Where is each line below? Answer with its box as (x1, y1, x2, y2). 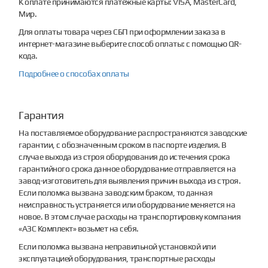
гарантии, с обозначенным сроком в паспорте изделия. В (19, 139, 227, 150)
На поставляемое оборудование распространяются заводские (19, 127, 247, 138)
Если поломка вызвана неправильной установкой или (19, 241, 216, 251)
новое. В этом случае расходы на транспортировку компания (19, 211, 241, 221)
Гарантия (19, 108, 64, 121)
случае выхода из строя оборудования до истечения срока (19, 151, 230, 162)
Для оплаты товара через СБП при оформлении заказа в (19, 26, 226, 36)
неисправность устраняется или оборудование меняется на (19, 199, 236, 209)
